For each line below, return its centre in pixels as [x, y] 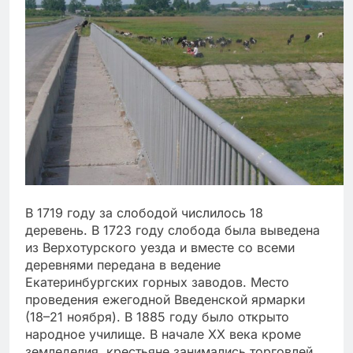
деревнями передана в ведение [123, 265]
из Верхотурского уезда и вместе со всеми [160, 248]
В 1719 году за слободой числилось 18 [144, 213]
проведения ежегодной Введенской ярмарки [165, 300]
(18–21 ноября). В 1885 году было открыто [157, 317]
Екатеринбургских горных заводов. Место [157, 282]
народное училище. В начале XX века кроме [163, 334]
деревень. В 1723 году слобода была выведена [173, 230]
